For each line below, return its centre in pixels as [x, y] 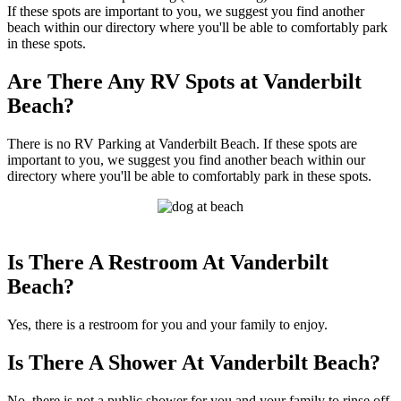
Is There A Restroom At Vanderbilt [168, 263]
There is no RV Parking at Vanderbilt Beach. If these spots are [182, 144]
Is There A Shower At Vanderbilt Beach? [194, 362]
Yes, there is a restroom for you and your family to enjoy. [167, 325]
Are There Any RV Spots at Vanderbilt [184, 82]
